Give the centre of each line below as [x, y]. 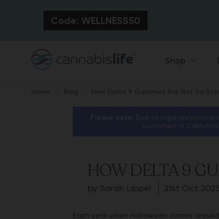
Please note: [112, 118]
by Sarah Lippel [120, 188]
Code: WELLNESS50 [95, 21]
